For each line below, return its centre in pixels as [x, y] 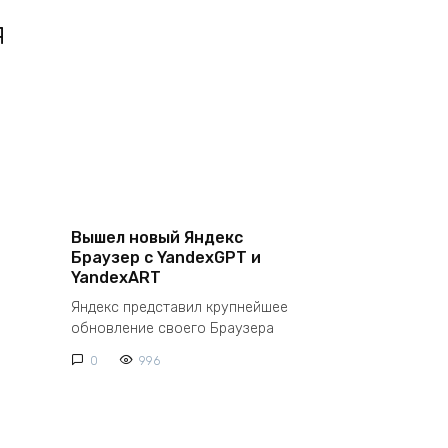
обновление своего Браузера [172, 329]
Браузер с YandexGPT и [166, 257]
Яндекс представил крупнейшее [179, 308]
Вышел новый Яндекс [157, 237]
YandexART [116, 277]
